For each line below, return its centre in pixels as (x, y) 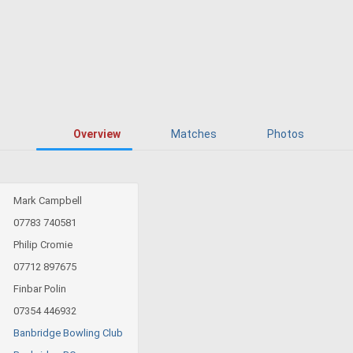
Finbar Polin (40, 288)
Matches (193, 134)
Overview (97, 134)
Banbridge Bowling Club (68, 333)
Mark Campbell (48, 200)
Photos (285, 134)
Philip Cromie (43, 244)
